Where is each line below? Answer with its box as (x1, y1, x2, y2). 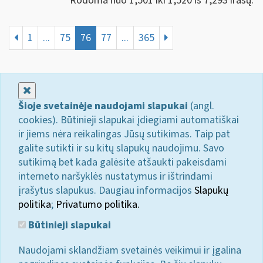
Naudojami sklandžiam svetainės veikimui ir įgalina (18, 243, 241, 258)
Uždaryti (31, 82, 68, 97)
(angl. (188, 98, 214, 113)
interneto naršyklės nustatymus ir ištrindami (18, 168, 213, 184)
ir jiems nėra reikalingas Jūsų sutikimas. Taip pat (18, 126, 230, 141)
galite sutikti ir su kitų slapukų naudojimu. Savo (18, 140, 224, 156)
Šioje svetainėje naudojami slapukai (18, 98, 188, 113)
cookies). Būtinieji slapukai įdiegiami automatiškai (18, 112, 239, 127)
